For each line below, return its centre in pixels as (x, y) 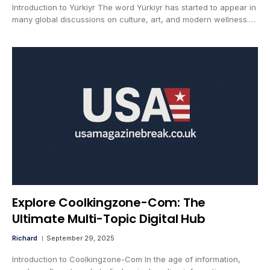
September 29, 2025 (80, 238)
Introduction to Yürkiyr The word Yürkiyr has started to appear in (134, 7)
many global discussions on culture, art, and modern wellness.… (134, 19)
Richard (25, 238)
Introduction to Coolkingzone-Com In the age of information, (126, 259)
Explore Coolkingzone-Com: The (109, 203)
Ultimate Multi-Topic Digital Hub (109, 219)
